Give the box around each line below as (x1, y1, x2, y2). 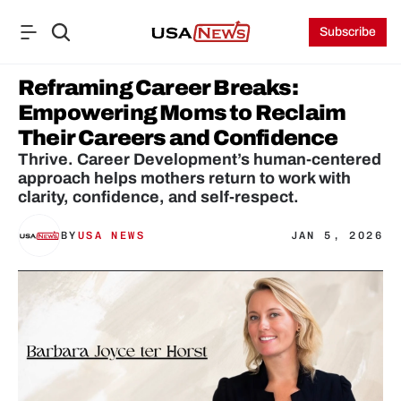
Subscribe (320, 25, 377, 38)
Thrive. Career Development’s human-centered (18, 150, 381, 168)
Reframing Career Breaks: (18, 76, 298, 99)
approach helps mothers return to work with (18, 169, 351, 187)
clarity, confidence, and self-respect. (18, 188, 299, 206)
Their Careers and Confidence (18, 126, 338, 149)
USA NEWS (77, 229, 146, 242)
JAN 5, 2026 (290, 229, 383, 242)
